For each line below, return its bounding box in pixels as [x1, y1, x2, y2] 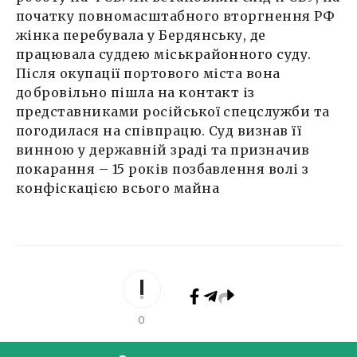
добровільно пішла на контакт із [16, 84, 255, 100]
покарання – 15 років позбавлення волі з [16, 160, 309, 177]
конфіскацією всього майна [16, 179, 223, 196]
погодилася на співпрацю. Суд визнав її [16, 122, 302, 139]
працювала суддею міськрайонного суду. [16, 45, 312, 62]
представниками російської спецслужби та [16, 103, 330, 120]
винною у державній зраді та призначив [16, 141, 310, 158]
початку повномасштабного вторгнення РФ [16, 7, 335, 24]
